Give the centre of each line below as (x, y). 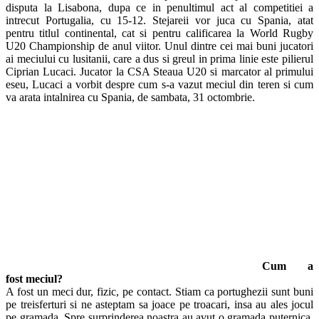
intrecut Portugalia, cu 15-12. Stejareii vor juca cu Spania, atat (159, 20)
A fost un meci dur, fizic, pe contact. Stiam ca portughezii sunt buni (159, 291)
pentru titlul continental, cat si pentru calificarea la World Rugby (159, 33)
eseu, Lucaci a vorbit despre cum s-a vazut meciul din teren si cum (159, 84)
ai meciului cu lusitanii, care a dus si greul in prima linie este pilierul (159, 58)
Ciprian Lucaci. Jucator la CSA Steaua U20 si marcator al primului (159, 71)
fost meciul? (34, 278)
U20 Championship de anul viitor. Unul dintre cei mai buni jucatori (159, 46)
